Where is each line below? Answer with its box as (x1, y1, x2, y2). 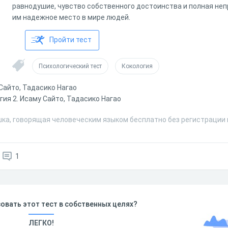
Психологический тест (39, 63, 102, 70)
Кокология (122, 63, 153, 70)
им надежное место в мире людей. (12, 13, 130, 21)
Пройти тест (49, 36, 92, 44)
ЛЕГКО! (28, 219, 54, 227)
